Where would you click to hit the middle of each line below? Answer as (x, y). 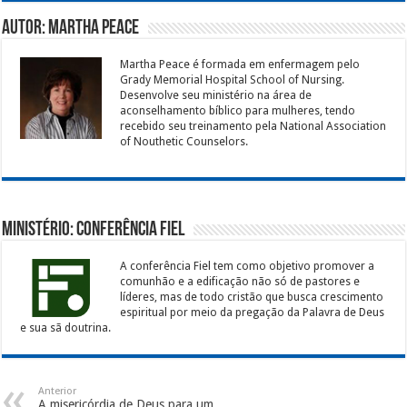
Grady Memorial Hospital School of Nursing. (233, 80)
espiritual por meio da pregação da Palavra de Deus (253, 313)
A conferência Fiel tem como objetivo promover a (248, 267)
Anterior (58, 392)
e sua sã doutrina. (66, 328)
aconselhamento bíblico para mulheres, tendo (238, 111)
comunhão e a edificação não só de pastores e (240, 282)
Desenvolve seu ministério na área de (216, 96)
